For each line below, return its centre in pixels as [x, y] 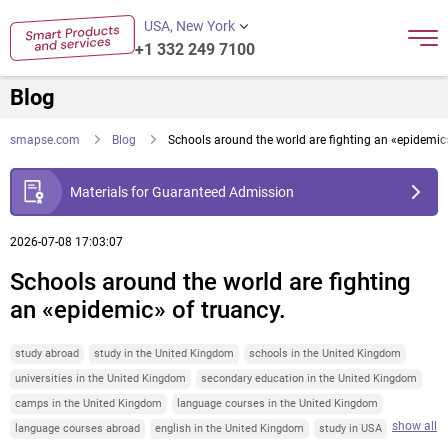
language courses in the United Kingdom [277, 403]
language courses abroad [77, 428]
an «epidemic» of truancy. [148, 309]
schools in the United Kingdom [325, 353]
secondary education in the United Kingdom [309, 378]
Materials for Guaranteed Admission [182, 192]
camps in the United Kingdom [88, 403]
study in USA [350, 428]
